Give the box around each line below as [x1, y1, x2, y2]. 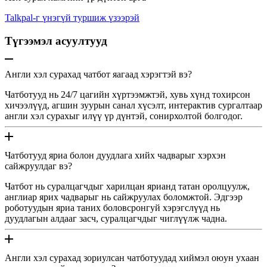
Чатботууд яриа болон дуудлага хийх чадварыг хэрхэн [5, 150, 226, 161]
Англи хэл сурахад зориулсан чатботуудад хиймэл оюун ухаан [5, 253, 259, 263]
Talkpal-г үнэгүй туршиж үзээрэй [5, 12, 139, 23]
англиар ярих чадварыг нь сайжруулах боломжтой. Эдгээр [5, 192, 243, 203]
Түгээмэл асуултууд [5, 34, 107, 47]
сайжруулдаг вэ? [5, 161, 72, 172]
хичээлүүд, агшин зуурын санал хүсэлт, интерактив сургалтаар [5, 100, 262, 111]
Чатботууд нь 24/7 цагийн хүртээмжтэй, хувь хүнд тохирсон [5, 89, 250, 100]
